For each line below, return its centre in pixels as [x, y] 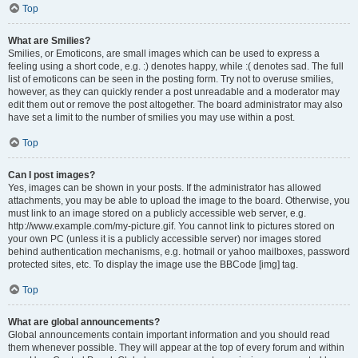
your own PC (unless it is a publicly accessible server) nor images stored [165, 239]
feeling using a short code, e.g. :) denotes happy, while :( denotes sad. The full [176, 66]
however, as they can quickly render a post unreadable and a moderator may [174, 92]
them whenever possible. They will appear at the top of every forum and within [176, 348]
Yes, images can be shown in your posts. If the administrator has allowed [165, 188]
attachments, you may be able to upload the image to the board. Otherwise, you [179, 201]
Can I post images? [52, 175]
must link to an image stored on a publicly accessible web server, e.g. [157, 213]
